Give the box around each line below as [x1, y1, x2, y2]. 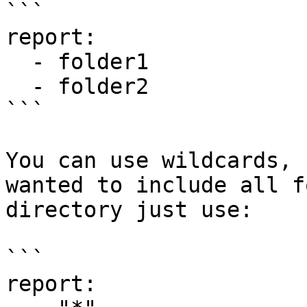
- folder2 [5, 74, 32, 99]
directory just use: [5, 197, 253, 222]
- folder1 [5, 49, 32, 74]
